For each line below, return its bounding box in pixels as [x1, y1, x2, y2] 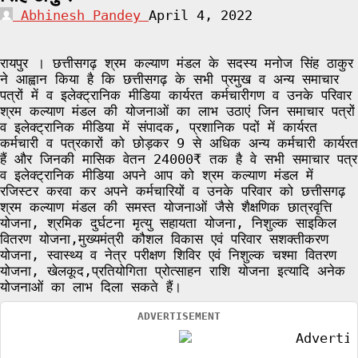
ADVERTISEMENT [137, 310, 221, 322]
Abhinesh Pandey [13, 7, 149, 23]
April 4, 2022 [149, 7, 253, 23]
